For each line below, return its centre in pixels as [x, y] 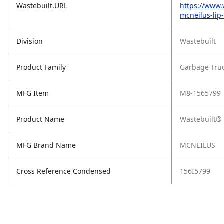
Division [30, 41]
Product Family [41, 67]
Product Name [40, 119]
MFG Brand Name [46, 145]
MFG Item [33, 93]
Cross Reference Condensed [64, 171]
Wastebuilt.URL [42, 6]
